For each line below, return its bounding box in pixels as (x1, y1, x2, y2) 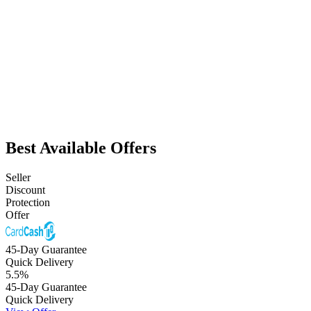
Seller (6, 171, 31, 183)
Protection (6, 196, 50, 208)
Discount (6, 183, 45, 196)
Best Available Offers (6, 138, 156, 157)
